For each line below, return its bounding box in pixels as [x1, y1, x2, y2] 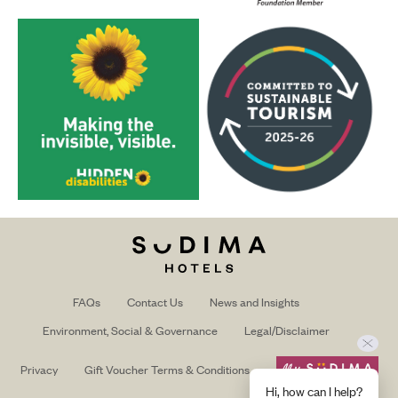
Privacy [20, 360, 58, 378]
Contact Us [126, 293, 183, 311]
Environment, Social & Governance [42, 322, 218, 339]
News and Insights [209, 293, 299, 311]
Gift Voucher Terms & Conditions [84, 360, 250, 378]
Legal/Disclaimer [243, 322, 330, 339]
